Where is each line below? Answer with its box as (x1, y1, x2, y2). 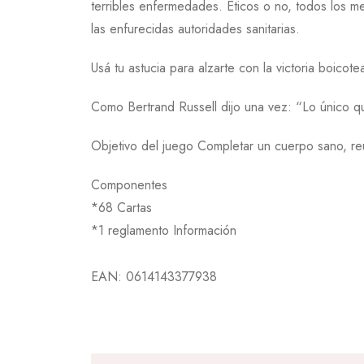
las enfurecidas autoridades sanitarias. (91, 19, 300, 38)
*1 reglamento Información (91, 221, 236, 240)
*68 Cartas (91, 198, 152, 217)
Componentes (91, 175, 167, 194)
